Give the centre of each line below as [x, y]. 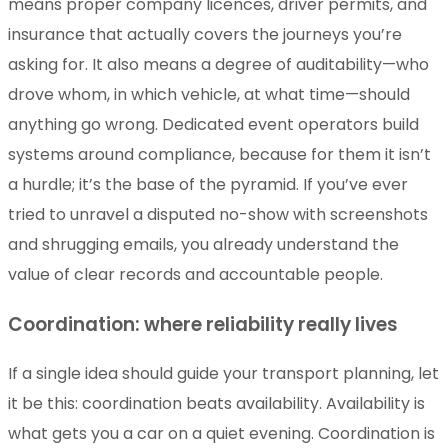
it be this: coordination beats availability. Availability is [216, 404]
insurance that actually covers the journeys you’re [205, 35]
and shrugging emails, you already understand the [203, 245]
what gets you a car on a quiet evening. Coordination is [221, 434]
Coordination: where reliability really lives [203, 325]
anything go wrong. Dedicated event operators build [213, 125]
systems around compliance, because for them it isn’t [219, 155]
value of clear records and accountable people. [195, 275]
